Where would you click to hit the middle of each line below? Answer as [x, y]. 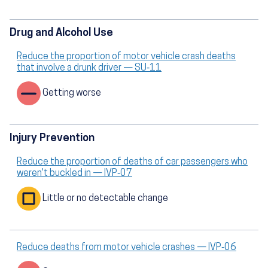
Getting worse [72, 94]
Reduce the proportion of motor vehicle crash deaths [126, 57]
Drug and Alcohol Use [61, 33]
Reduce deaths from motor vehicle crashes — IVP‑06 [127, 247]
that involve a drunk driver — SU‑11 [89, 68]
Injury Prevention [52, 138]
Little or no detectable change [105, 199]
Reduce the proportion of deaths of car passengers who [132, 162]
